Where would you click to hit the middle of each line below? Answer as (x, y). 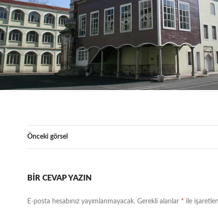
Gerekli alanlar (159, 201)
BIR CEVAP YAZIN (59, 178)
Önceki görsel (47, 137)
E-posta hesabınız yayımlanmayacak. (81, 201)
